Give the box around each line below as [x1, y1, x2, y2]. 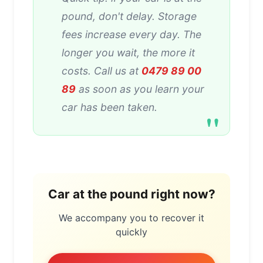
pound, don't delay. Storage [62, 9, 197, 22]
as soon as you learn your [76, 82, 204, 95]
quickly [116, 225, 147, 238]
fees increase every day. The [62, 28, 201, 41]
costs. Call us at [62, 64, 141, 77]
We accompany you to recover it [59, 211, 204, 224]
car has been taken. [62, 100, 157, 113]
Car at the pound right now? [48, 186, 215, 201]
